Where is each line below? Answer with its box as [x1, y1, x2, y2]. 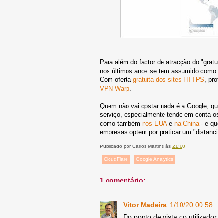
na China [174, 119, 199, 127]
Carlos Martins [132, 143, 164, 149]
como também [100, 119, 142, 127]
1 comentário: [100, 176, 145, 184]
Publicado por [100, 143, 132, 149]
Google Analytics [136, 156, 173, 162]
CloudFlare [104, 156, 128, 162]
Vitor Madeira [123, 200, 167, 209]
